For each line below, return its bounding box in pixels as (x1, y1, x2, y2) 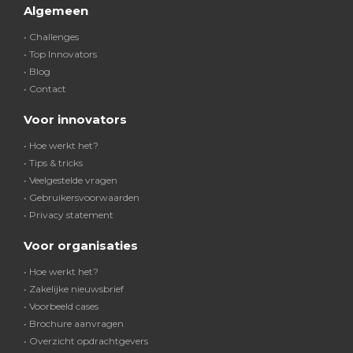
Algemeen (24, 3, 88, 18)
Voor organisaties (24, 238, 138, 253)
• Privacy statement (24, 209, 113, 221)
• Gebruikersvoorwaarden (24, 191, 139, 203)
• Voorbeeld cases (24, 300, 98, 312)
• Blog (24, 65, 50, 77)
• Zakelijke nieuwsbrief (24, 283, 124, 295)
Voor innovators (24, 112, 127, 127)
